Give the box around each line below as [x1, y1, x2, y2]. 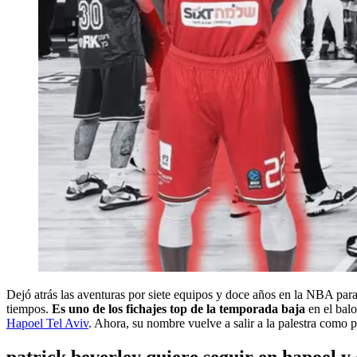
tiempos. [6, 301, 52, 316]
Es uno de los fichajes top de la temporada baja [52, 301, 305, 316]
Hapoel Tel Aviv [6, 316, 88, 330]
